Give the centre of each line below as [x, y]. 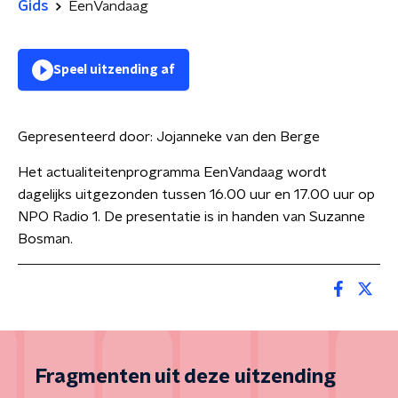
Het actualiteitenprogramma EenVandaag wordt [172, 172]
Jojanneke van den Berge [238, 137]
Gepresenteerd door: [87, 137]
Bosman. [45, 239]
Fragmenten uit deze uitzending [186, 377]
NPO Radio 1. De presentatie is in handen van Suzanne [191, 217]
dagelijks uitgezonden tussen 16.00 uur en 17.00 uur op [196, 195]
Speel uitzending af [114, 70]
